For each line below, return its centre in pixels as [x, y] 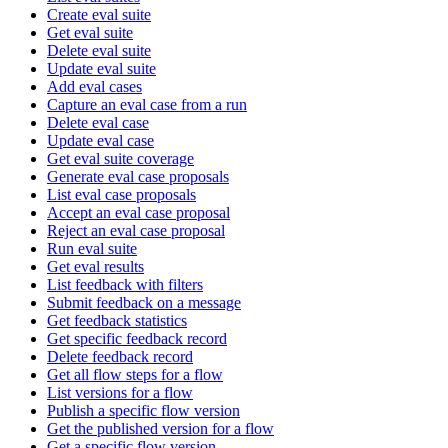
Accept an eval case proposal [138, 212]
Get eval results [95, 266]
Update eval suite [101, 68]
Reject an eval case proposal [136, 230]
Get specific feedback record [137, 338]
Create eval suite [99, 14]
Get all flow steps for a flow [135, 374]
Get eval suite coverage [120, 158]
